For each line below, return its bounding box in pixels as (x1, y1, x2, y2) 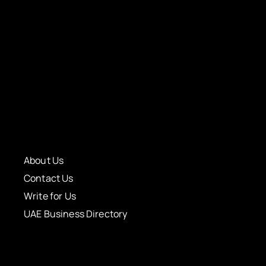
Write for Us (24, 189, 76, 203)
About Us (24, 154, 64, 167)
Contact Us (24, 172, 74, 185)
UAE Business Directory (24, 207, 128, 221)
